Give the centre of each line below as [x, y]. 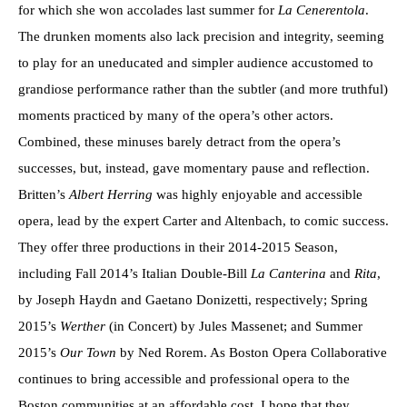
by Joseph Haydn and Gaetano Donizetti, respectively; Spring [193, 300]
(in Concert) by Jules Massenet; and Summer [236, 327]
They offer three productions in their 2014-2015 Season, [178, 248]
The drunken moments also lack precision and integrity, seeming [201, 37]
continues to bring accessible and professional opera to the [184, 379]
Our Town [88, 353]
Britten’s [44, 195]
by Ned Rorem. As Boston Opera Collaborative [252, 353]
